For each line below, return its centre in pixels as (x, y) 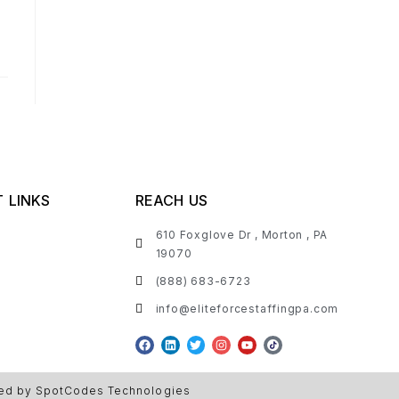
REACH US (172, 200)
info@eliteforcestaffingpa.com (247, 309)
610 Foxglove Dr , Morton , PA (242, 235)
